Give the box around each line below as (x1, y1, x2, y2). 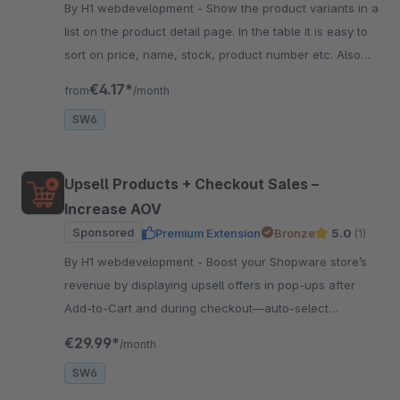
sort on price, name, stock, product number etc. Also (64, 46, 361, 62)
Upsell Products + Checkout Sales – (64, 174, 319, 193)
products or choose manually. (64, 323, 230, 338)
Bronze (274, 225, 315, 240)
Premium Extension (155, 225, 261, 240)
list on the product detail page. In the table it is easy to (64, 23, 368, 38)
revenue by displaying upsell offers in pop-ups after (64, 277, 355, 292)
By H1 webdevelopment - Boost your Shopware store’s (64, 254, 206, 269)
